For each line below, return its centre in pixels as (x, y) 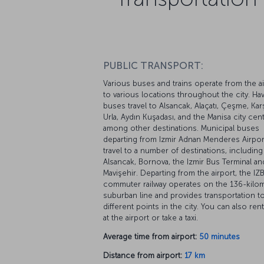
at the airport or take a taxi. (151, 199)
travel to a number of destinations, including (183, 131)
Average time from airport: (150, 217)
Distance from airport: (143, 236)
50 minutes (220, 217)
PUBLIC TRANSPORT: (153, 47)
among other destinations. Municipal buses (181, 109)
